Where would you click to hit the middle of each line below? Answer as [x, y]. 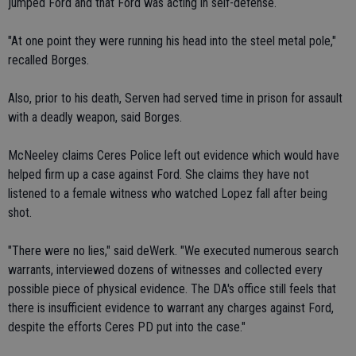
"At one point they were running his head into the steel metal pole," [172, 41]
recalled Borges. [48, 60]
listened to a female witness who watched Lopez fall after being [168, 193]
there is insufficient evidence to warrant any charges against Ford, [171, 308]
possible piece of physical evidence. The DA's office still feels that [172, 289]
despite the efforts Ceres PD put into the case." [127, 327]
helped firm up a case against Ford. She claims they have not [159, 174]
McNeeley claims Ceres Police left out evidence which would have [174, 155]
